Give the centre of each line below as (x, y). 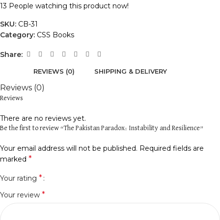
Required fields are (172, 149)
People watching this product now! (69, 6)
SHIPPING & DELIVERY (131, 71)
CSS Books (55, 35)
